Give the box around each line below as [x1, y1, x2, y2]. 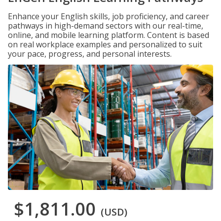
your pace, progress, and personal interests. [8, 48, 172, 59]
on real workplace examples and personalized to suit [8, 39, 202, 50]
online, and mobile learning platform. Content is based [8, 30, 209, 40]
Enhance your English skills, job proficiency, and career [8, 11, 209, 22]
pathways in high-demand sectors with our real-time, [8, 20, 203, 31]
